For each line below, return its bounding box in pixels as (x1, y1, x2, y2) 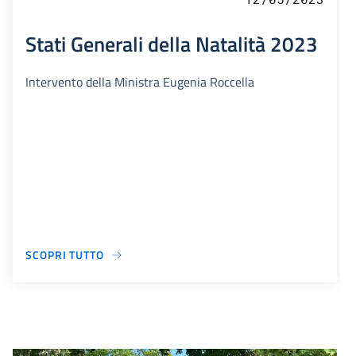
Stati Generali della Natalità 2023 (25, 28, 318, 60)
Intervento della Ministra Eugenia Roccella (25, 72, 254, 92)
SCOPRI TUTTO (25, 246, 104, 264)
